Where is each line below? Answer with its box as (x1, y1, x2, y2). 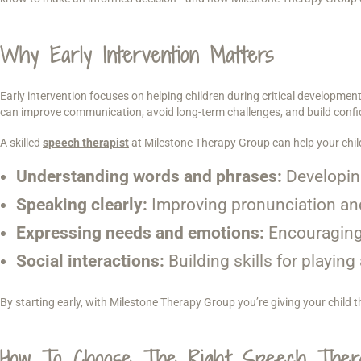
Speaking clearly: (16, 195, 147, 215)
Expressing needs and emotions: (16, 223, 264, 243)
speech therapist (43, 135, 129, 149)
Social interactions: (16, 251, 164, 272)
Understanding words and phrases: (16, 167, 282, 187)
